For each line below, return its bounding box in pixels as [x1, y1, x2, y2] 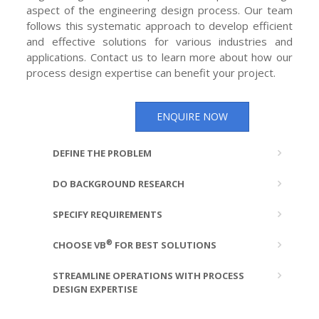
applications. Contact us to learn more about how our [26, 49, 293, 64]
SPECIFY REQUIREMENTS [53, 207, 163, 221]
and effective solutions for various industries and [26, 33, 293, 48]
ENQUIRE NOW [157, 109, 229, 123]
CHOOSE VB [53, 238, 107, 251]
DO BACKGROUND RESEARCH [53, 177, 185, 190]
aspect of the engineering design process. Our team [26, 2, 293, 17]
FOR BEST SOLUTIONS [113, 238, 217, 251]
